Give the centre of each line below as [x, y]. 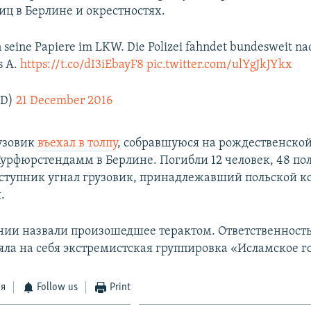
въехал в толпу [78, 143]
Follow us [58, 287]
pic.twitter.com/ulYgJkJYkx [220, 65]
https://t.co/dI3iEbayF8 [82, 65]
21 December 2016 [65, 101]
